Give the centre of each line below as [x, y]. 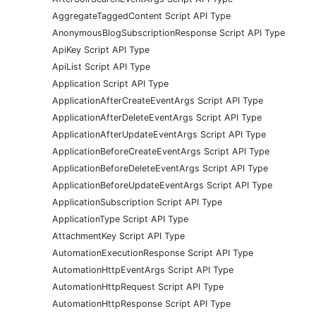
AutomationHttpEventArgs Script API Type [143, 269]
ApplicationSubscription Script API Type [137, 202]
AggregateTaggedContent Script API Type [141, 16]
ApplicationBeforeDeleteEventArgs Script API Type [160, 168]
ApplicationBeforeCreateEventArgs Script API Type [161, 151]
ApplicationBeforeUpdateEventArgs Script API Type [162, 185]
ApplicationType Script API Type [120, 219]
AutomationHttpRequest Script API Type [138, 286]
